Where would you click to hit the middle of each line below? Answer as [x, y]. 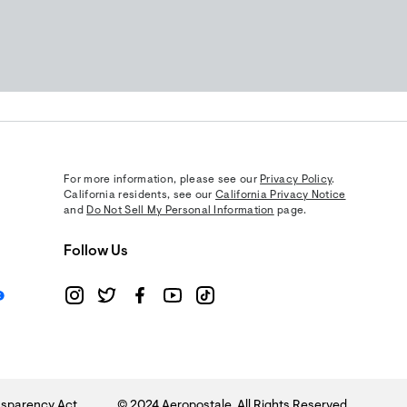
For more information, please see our [162, 180]
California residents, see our [140, 195]
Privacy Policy [296, 180]
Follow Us [96, 252]
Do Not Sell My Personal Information [180, 211]
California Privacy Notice [281, 195]
